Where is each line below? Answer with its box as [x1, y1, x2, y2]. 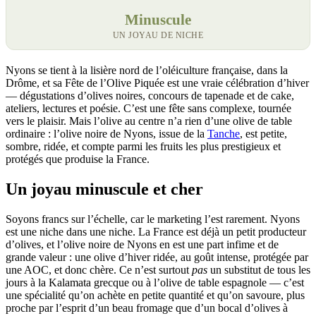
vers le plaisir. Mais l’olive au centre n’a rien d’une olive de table [6, 114, 292, 127]
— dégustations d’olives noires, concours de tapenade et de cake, [6, 89, 294, 102]
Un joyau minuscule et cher [6, 179, 203, 198]
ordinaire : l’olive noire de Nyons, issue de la [6, 127, 207, 140]
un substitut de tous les [207, 263, 310, 276]
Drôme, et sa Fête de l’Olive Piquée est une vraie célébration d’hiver [6, 76, 309, 89]
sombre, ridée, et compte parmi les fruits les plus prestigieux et [6, 140, 281, 152]
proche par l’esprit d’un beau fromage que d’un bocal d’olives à [6, 301, 288, 314]
